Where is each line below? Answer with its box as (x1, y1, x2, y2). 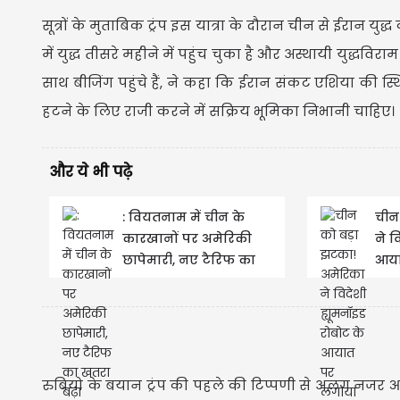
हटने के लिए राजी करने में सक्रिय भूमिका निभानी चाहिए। (42, 101, 395, 121)
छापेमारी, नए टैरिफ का (122, 250, 255, 269)
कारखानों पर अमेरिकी (122, 229, 252, 247)
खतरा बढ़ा (122, 271, 181, 290)
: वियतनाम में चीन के (122, 207, 245, 226)
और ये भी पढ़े (49, 161, 132, 182)
